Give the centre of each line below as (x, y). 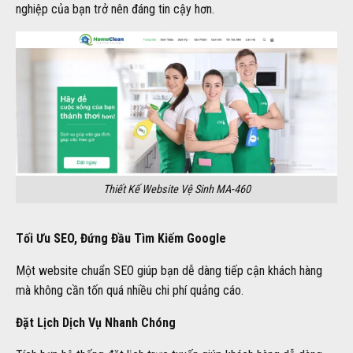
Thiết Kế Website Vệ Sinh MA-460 (176, 190)
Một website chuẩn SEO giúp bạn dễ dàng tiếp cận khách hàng (169, 270)
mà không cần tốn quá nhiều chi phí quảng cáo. (130, 290)
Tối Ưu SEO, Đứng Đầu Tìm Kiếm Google (121, 238)
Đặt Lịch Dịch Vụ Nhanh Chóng (96, 322)
